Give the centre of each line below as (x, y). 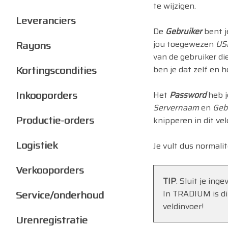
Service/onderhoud (60, 195)
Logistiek (37, 145)
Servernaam (176, 107)
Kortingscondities (56, 70)
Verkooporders (50, 170)
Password (188, 95)
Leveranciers (46, 20)
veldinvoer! (183, 206)
